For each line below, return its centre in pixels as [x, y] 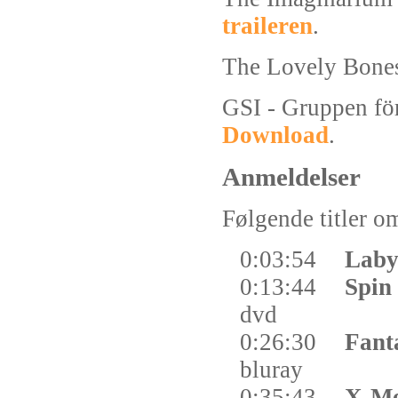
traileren [267, 26]
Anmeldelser [291, 177]
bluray [271, 370]
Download [275, 135]
